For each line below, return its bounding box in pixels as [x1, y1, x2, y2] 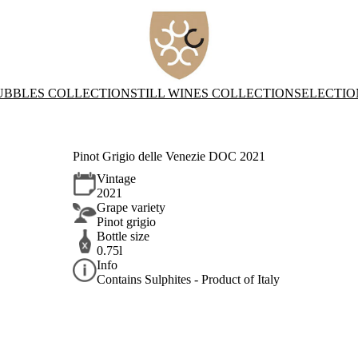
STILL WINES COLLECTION [130, 86, 294, 100]
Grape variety [97, 201, 166, 215]
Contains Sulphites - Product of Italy [97, 272, 280, 287]
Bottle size [97, 229, 150, 244]
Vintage [97, 172, 137, 186]
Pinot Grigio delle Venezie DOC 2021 [73, 149, 266, 163]
